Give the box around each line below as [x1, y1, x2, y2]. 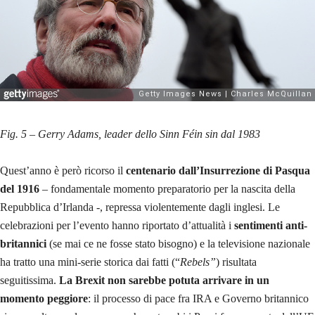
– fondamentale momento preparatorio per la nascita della [39, 183, 295, 195]
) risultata [216, 256, 257, 269]
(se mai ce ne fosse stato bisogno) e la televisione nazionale [46, 238, 310, 250]
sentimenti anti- [234, 219, 307, 232]
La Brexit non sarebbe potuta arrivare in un [59, 274, 269, 287]
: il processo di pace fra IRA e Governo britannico [88, 292, 309, 305]
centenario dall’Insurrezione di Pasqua [126, 165, 310, 177]
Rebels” [180, 256, 216, 269]
